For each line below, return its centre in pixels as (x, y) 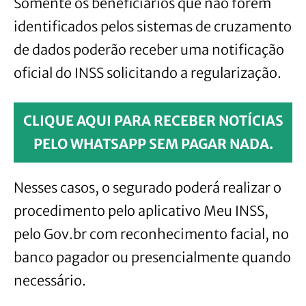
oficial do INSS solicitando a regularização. (148, 73)
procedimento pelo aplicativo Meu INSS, (141, 211)
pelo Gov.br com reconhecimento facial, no (151, 234)
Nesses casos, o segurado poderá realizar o (148, 188)
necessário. (50, 281)
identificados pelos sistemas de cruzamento (153, 27)
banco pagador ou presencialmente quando (152, 258)
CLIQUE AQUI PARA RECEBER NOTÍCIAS (153, 121)
